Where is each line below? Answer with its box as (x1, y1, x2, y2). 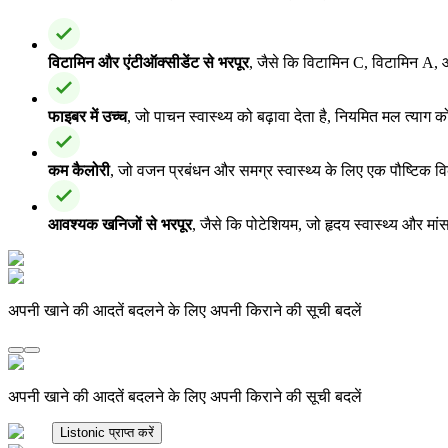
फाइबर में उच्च (48, 107, 127, 125)
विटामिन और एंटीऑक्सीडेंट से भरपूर (48, 53, 249, 71)
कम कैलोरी (48, 161, 110, 179)
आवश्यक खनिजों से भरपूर (48, 215, 192, 233)
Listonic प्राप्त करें (60, 424, 154, 440)
